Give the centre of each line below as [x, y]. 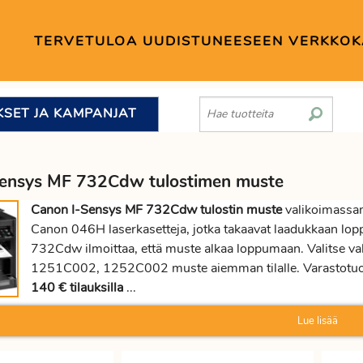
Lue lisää [318, 321]
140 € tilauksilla [77, 288]
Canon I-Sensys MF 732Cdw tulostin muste [156, 210]
